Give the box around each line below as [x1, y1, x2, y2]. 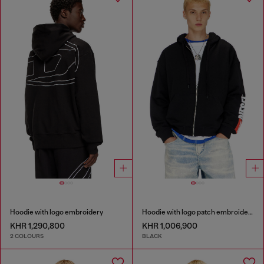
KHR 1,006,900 [141, 220, 197, 230]
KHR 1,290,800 [10, 220, 65, 230]
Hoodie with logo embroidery [10, 207, 103, 216]
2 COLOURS [10, 232, 44, 240]
